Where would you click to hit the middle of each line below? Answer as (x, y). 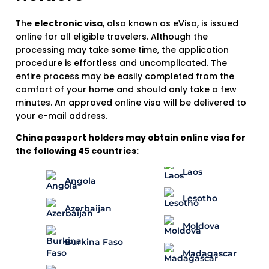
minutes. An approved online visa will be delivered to (131, 103)
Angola (80, 181)
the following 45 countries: (77, 151)
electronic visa (68, 24)
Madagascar (210, 253)
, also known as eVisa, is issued (171, 24)
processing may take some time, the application (122, 50)
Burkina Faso (94, 242)
